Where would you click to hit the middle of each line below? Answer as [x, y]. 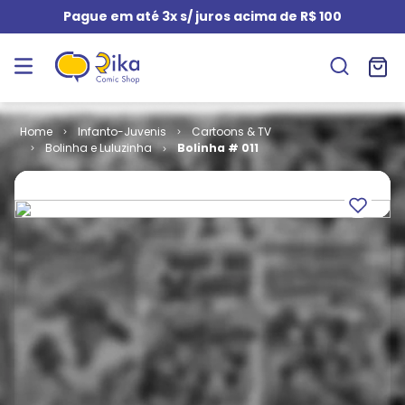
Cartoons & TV [231, 132]
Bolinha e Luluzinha [98, 148]
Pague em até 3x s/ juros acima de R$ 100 [202, 16]
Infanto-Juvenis [122, 132]
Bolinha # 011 [217, 148]
